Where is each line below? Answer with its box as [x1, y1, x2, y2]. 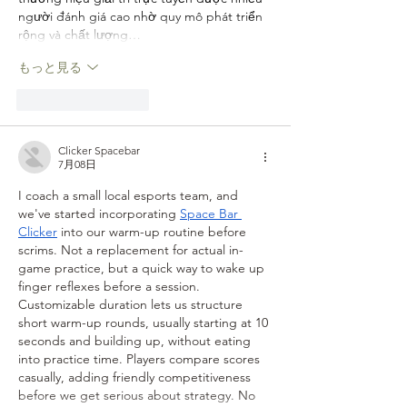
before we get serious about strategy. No [18, 387, 259, 404]
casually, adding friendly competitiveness [18, 369, 254, 386]
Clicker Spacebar [58, 144, 140, 158]
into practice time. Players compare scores [18, 351, 263, 368]
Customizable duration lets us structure [18, 296, 246, 313]
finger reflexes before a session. [18, 278, 203, 295]
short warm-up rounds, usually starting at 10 [18, 314, 272, 332]
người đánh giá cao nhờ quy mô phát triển [18, 8, 266, 25]
